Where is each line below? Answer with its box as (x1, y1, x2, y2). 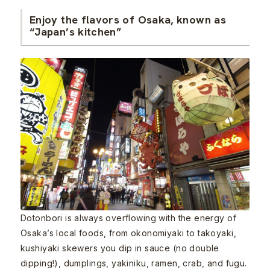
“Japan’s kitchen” (30, 25, 122, 39)
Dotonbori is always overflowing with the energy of (20, 212, 237, 223)
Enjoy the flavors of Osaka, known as (30, 13, 226, 27)
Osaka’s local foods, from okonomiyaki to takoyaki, (20, 227, 237, 238)
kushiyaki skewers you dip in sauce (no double (20, 242, 219, 253)
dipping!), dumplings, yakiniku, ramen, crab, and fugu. (20, 257, 247, 268)
